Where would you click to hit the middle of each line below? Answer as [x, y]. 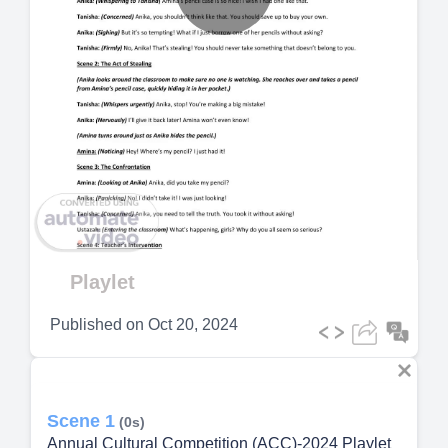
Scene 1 [81, 421]
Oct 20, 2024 [193, 325]
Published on [97, 325]
